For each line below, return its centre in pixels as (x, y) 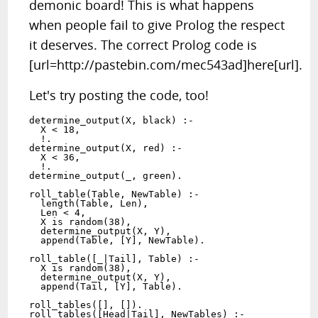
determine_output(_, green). (106, 176)
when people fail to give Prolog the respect (157, 25)
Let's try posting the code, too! (119, 95)
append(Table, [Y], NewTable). (117, 240)
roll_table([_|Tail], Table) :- (115, 259)
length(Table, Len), (89, 203)
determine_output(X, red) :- (106, 148)
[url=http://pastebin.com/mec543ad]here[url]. (166, 65)
